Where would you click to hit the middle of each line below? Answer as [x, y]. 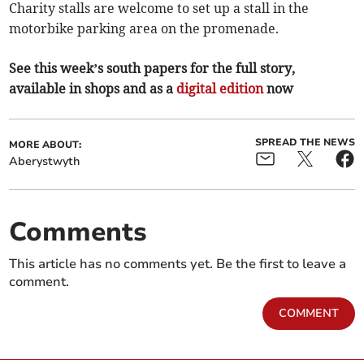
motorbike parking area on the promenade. [144, 29]
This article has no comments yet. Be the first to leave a [178, 264]
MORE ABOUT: [45, 145]
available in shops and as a [93, 89]
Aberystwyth [45, 162]
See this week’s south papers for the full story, [152, 69]
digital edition [220, 89]
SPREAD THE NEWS [305, 143]
